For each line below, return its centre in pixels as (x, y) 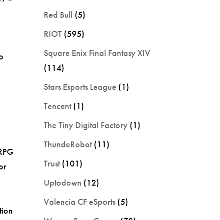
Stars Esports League (80, 86)
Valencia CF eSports (80, 201)
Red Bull (58, 14)
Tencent (58, 106)
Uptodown (63, 182)
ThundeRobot (68, 144)
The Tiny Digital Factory (86, 125)
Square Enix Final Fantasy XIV (97, 53)
